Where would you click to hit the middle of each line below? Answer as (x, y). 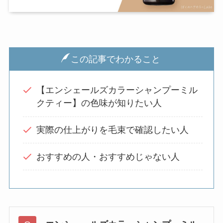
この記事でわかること (115, 59)
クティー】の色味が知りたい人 (99, 103)
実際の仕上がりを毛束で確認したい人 (112, 130)
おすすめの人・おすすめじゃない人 (108, 157)
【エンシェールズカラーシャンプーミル (117, 90)
